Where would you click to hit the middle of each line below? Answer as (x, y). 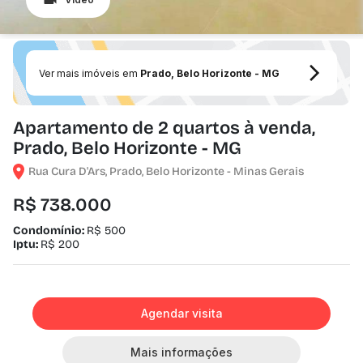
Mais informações (181, 352)
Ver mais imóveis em (90, 73)
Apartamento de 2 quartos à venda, (164, 128)
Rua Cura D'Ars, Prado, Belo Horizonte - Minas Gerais (166, 171)
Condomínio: (50, 231)
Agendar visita (181, 313)
